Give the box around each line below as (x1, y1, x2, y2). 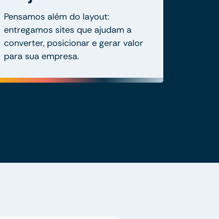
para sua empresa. (4, 50, 79, 63)
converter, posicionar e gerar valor (4, 37, 143, 49)
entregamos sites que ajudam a (4, 24, 131, 36)
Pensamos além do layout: (4, 11, 109, 23)
